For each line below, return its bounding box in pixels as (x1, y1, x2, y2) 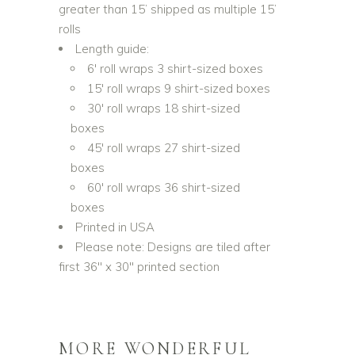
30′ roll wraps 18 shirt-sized (87, 101, 240, 116)
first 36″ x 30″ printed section (59, 259, 219, 274)
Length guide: (75, 41, 149, 56)
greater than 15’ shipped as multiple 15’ (59, 2, 277, 17)
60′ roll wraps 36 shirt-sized (87, 180, 240, 195)
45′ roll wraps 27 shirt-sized (87, 140, 240, 155)
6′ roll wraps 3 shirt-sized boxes (87, 61, 263, 76)
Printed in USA (75, 219, 155, 235)
